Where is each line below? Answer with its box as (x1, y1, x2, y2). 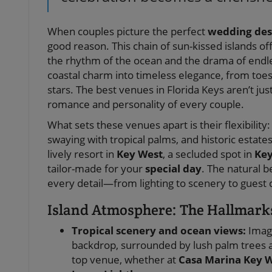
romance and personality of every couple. (47, 97, 244, 111)
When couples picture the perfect (47, 24, 208, 38)
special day (145, 161, 202, 175)
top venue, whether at (72, 253, 178, 267)
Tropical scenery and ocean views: (72, 223, 246, 237)
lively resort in (47, 147, 117, 161)
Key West (117, 147, 163, 161)
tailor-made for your (47, 161, 145, 175)
